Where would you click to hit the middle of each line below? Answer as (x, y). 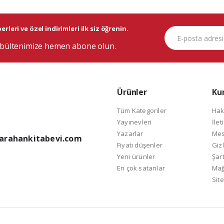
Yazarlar (130, 134)
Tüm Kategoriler (142, 111)
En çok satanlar (141, 168)
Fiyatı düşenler (140, 145)
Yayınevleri (134, 122)
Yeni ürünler (136, 157)
